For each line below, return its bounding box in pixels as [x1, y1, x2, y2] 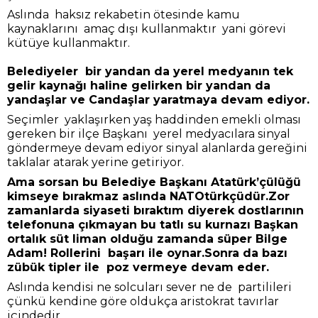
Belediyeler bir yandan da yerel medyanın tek [7, 65, 293, 79]
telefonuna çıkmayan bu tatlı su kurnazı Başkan [7, 218, 302, 232]
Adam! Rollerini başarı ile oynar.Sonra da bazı [7, 246, 287, 261]
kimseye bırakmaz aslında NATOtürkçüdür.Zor [7, 190, 290, 204]
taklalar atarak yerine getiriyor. [7, 155, 184, 170]
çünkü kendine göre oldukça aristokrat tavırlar [7, 295, 279, 309]
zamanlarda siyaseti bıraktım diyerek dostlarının [7, 204, 307, 218]
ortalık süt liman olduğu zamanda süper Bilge [7, 232, 287, 246]
